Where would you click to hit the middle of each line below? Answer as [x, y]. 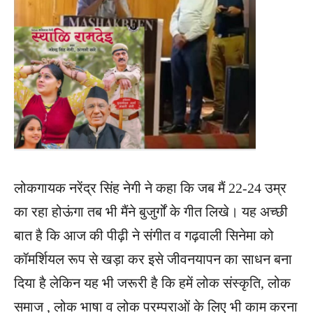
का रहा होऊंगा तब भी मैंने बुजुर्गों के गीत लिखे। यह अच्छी [151, 211]
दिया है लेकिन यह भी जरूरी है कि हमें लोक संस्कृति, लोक [152, 283]
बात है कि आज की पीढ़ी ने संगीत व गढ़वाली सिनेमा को [144, 235]
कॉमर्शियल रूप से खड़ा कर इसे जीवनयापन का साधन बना [153, 259]
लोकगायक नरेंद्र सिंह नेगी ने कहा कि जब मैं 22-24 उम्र [150, 188]
